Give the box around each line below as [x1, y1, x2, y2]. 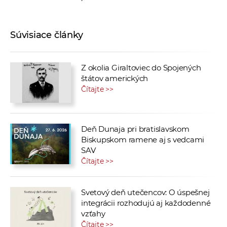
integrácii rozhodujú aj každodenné [81, 198, 211, 208]
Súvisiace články [10, 29, 83, 41]
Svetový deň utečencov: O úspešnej [81, 187, 210, 198]
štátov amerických [81, 73, 148, 84]
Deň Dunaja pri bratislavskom [81, 124, 190, 134]
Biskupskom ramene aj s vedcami [81, 135, 205, 145]
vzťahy [81, 209, 105, 219]
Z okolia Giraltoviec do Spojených [81, 63, 201, 73]
